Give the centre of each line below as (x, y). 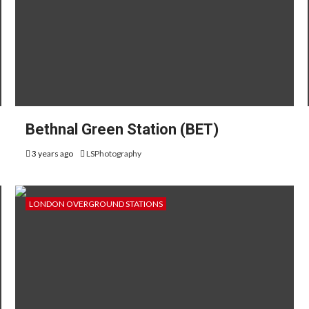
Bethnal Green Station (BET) (122, 129)
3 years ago (52, 153)
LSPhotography (113, 153)
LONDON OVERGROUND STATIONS (96, 204)
